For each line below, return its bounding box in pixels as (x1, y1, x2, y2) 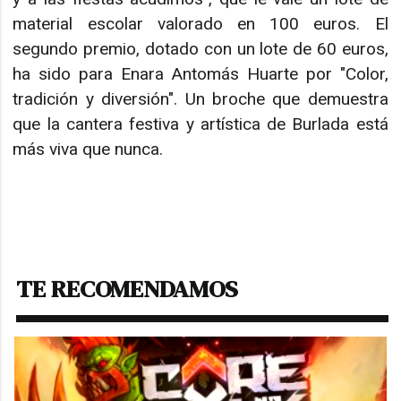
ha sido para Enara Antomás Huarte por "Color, (13, 63, 388, 84)
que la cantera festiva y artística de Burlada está (13, 113, 388, 134)
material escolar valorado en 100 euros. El (13, 13, 388, 34)
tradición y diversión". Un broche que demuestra (13, 88, 388, 109)
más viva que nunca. (13, 138, 164, 159)
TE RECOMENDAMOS (16, 271, 239, 305)
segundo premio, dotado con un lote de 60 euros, (13, 38, 388, 59)
